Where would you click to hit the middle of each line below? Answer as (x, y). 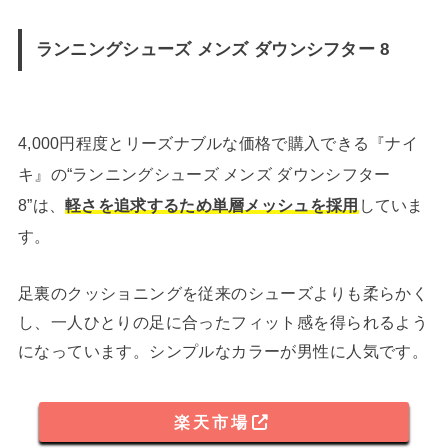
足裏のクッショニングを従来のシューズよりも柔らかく (223, 292)
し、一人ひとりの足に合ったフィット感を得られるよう (223, 321)
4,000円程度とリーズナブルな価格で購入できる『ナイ (218, 143)
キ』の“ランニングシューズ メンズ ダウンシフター (204, 174)
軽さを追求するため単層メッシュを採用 (212, 205)
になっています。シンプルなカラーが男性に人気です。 (223, 350)
